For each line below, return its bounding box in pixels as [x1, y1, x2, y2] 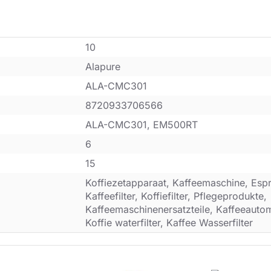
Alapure [85, 60, 120, 73]
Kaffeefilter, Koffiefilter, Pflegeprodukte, [85, 190, 267, 203]
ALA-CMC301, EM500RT [85, 119, 198, 131]
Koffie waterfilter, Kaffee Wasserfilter [85, 217, 253, 229]
